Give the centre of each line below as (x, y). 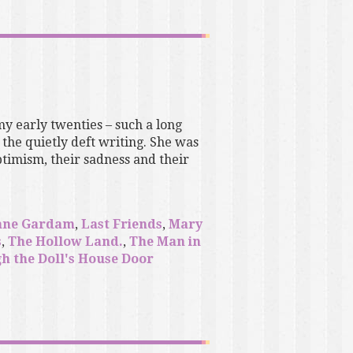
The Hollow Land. (65, 242)
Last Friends (121, 225)
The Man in (165, 242)
